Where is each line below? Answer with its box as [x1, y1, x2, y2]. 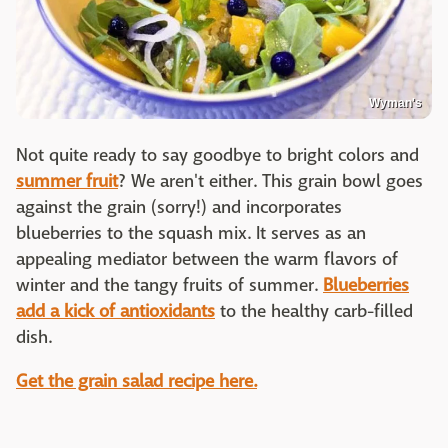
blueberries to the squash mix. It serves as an [16, 221, 366, 245]
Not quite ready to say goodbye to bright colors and [16, 143, 419, 167]
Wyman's [369, 95, 422, 110]
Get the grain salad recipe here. [16, 369, 257, 393]
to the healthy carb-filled [215, 299, 413, 323]
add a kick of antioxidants [16, 299, 215, 323]
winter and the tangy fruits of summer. [16, 273, 323, 297]
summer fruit [16, 169, 118, 193]
